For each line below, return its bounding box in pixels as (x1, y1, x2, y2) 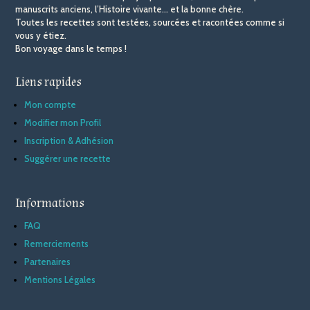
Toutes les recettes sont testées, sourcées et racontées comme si (15, 17, 285, 28)
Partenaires (24, 256, 71, 268)
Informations (15, 195, 85, 212)
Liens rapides (15, 74, 82, 91)
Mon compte (24, 99, 77, 111)
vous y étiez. (15, 30, 67, 42)
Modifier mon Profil (24, 117, 102, 129)
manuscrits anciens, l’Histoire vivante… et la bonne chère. (15, 3, 244, 15)
